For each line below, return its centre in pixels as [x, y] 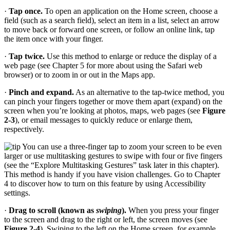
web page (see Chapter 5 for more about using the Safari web [103, 66]
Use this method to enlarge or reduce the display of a [131, 56]
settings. [17, 193]
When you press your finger [172, 210]
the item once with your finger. [54, 39]
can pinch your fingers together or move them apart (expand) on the [113, 102]
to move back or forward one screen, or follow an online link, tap [109, 30]
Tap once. [26, 11]
